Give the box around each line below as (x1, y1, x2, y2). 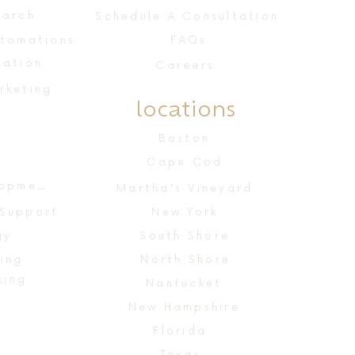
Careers (155, 59, 216, 73)
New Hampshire (128, 301, 240, 315)
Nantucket (146, 277, 223, 291)
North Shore (140, 254, 231, 267)
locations (135, 96, 236, 123)
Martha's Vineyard (116, 182, 254, 196)
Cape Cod (147, 156, 223, 170)
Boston (158, 132, 210, 146)
